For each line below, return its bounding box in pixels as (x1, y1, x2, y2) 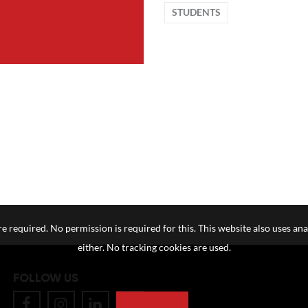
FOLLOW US (12, 270, 78, 286)
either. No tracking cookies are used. (77, 242, 231, 253)
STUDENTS (172, 7, 221, 18)
